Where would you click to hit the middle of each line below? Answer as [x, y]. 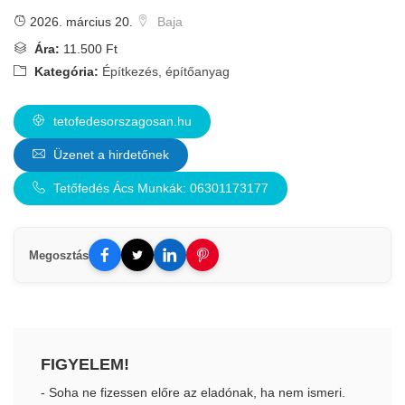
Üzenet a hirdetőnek [109, 155]
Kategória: [65, 71]
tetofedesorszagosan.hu [121, 121]
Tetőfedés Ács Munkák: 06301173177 [159, 188]
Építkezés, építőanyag [166, 71]
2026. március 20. [80, 22]
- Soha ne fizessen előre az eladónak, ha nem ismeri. [193, 392]
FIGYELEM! [85, 364]
